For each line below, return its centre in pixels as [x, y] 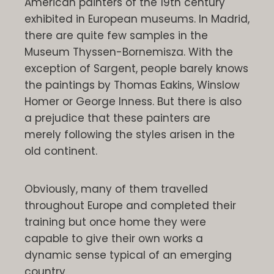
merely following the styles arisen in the [130, 134]
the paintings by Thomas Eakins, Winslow [132, 85]
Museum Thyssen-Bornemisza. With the [129, 52]
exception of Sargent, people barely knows [136, 68]
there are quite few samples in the [116, 35]
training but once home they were [115, 222]
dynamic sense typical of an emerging [128, 255]
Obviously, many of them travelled [116, 189]
